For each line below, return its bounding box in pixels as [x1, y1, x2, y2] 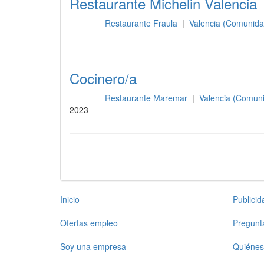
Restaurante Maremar [104, 92, 190, 104]
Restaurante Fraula [104, 17, 180, 29]
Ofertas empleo [60, 217, 118, 229]
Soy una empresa [60, 240, 126, 252]
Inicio [60, 193, 80, 205]
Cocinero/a [70, 68, 137, 88]
